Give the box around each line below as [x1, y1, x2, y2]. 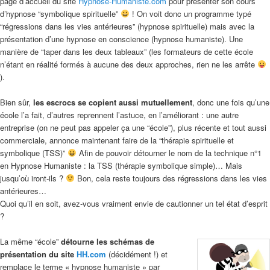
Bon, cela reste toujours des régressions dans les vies [74, 172, 267, 184]
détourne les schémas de [61, 235, 154, 247]
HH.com [77, 248, 106, 260]
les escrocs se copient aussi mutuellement [33, 96, 192, 108]
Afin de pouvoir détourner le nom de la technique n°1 [76, 146, 262, 159]
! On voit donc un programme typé [129, 7, 251, 19]
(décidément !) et [106, 248, 168, 260]
